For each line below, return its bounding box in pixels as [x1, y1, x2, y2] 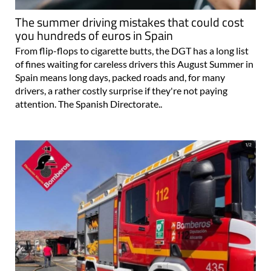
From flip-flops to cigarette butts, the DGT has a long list [15, 44, 249, 56]
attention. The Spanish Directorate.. [15, 97, 162, 109]
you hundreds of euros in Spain [15, 25, 173, 45]
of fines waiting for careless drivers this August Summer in [15, 57, 253, 70]
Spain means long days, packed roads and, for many [15, 71, 225, 83]
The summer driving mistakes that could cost [15, 12, 244, 31]
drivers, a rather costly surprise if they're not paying [15, 84, 227, 96]
